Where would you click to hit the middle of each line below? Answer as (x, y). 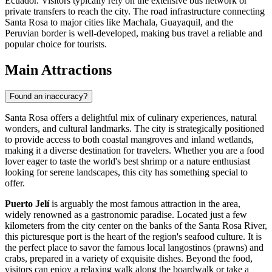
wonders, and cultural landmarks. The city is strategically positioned (134, 129)
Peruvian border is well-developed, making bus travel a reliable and (134, 33)
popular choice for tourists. (56, 44)
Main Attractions (58, 70)
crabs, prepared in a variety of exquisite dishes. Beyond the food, (129, 259)
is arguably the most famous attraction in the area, (145, 204)
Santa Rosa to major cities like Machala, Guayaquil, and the (119, 22)
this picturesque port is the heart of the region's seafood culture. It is (133, 237)
